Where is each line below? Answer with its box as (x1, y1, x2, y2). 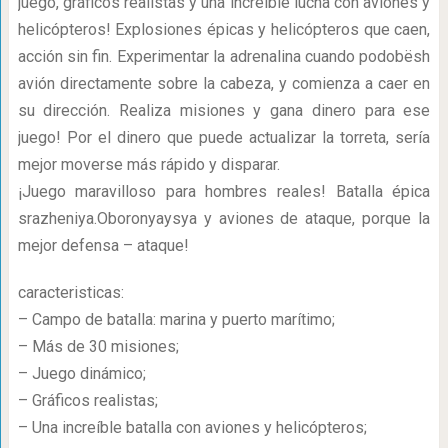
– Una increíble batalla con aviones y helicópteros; (17, 418, 367, 437)
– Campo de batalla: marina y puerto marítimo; (17, 310, 335, 329)
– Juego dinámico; (17, 364, 146, 383)
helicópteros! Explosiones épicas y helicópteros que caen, (17, 20, 431, 39)
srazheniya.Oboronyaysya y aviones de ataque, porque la (17, 209, 431, 228)
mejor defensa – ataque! (17, 236, 189, 255)
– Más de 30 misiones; (17, 337, 179, 356)
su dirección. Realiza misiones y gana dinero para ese (17, 101, 431, 120)
